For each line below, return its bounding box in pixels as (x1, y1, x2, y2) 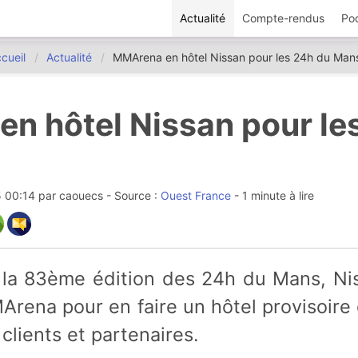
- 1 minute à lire (230, 189, 314, 202)
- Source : (105, 189, 161, 202)
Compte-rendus (242, 11, 325, 26)
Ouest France (160, 189, 231, 202)
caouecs (58, 189, 103, 202)
